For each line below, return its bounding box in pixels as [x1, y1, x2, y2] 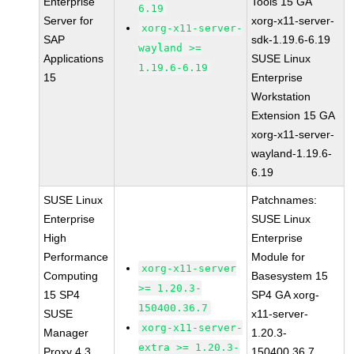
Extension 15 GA [251, 109, 336, 122]
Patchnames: [251, 194, 318, 206]
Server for [43, 14, 94, 27]
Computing [43, 269, 99, 282]
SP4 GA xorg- [251, 288, 320, 301]
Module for [251, 250, 306, 263]
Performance [43, 250, 109, 263]
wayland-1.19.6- [251, 147, 333, 160]
